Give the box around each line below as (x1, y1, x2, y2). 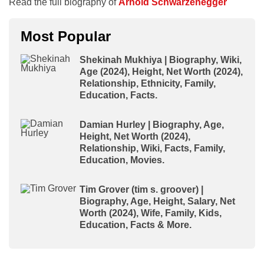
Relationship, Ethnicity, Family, (80, 78, 216, 88)
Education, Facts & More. (80, 219, 192, 230)
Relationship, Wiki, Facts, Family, (80, 143, 225, 153)
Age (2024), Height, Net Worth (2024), (80, 66, 243, 77)
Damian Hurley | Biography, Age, (80, 119, 224, 130)
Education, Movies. (80, 154, 164, 165)
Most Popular (21, 28, 111, 44)
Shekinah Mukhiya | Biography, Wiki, (80, 54, 242, 65)
